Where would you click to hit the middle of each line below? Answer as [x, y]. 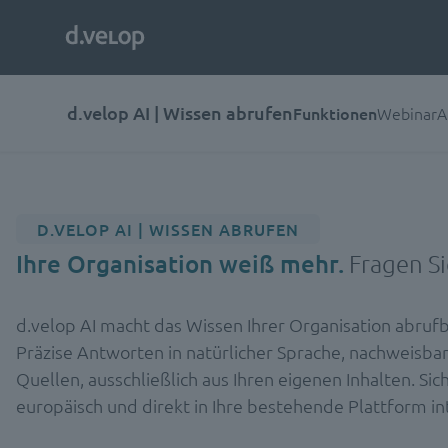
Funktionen [335, 112]
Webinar [407, 112]
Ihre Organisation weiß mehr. [180, 263]
